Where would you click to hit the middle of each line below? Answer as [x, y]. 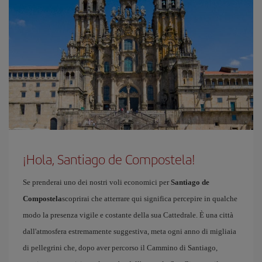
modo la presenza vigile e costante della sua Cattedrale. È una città [128, 215]
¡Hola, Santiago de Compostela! [109, 159]
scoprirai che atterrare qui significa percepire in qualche [150, 199]
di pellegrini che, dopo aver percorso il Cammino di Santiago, [120, 248]
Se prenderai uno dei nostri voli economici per [97, 182]
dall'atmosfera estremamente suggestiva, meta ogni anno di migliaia [130, 231]
